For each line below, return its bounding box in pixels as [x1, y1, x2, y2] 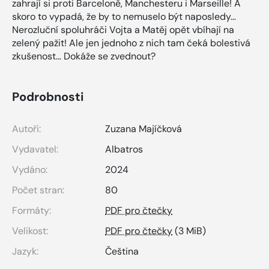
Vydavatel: [12, 143, 58, 156]
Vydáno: [12, 163, 47, 177]
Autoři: [12, 122, 41, 136]
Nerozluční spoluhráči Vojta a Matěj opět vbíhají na [12, 23, 234, 37]
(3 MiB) [172, 225, 206, 238]
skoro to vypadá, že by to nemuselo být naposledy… [12, 10, 236, 23]
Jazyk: [12, 245, 38, 258]
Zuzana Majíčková [105, 122, 182, 136]
